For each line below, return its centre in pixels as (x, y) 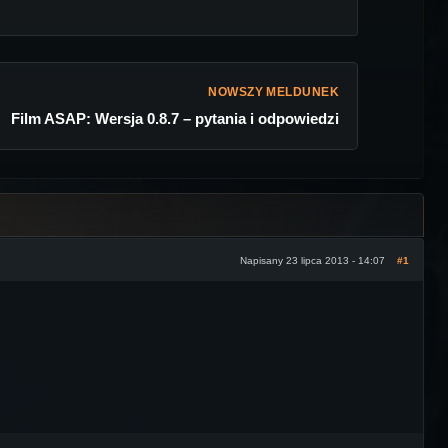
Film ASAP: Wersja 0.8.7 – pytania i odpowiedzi (175, 119)
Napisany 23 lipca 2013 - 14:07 (312, 260)
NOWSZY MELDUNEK (274, 92)
